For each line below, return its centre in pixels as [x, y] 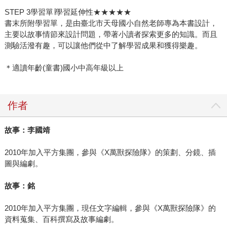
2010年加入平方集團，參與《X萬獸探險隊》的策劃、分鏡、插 [110, 153]
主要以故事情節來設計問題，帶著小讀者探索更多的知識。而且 [111, 34]
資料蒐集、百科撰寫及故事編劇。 [61, 219]
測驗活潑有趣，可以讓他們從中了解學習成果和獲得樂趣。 [103, 46]
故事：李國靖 [27, 130]
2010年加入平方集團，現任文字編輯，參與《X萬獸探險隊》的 [110, 208]
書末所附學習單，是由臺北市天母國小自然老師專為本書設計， [111, 23]
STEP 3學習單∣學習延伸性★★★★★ [68, 12]
